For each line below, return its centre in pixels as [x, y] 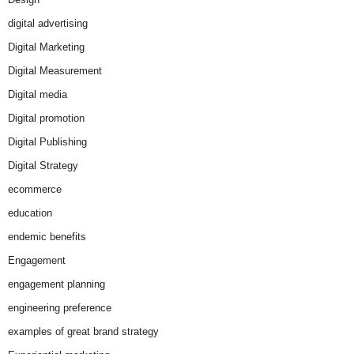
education [30, 213]
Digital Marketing [46, 47]
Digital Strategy [43, 165]
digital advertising [48, 23]
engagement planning [56, 284]
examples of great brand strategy [83, 331]
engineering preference [60, 307]
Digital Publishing [47, 141]
